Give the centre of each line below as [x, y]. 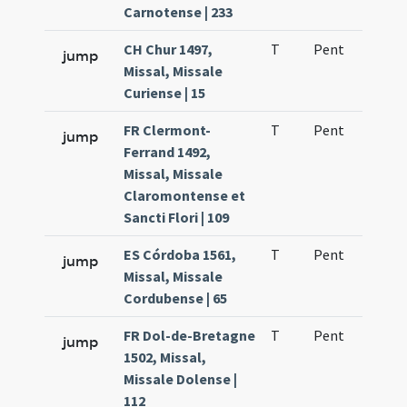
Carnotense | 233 [179, 12]
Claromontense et [185, 195]
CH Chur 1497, [169, 49]
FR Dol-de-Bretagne [190, 335]
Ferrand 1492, [168, 152]
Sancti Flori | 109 [177, 217]
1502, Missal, [165, 357]
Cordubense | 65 [176, 298]
